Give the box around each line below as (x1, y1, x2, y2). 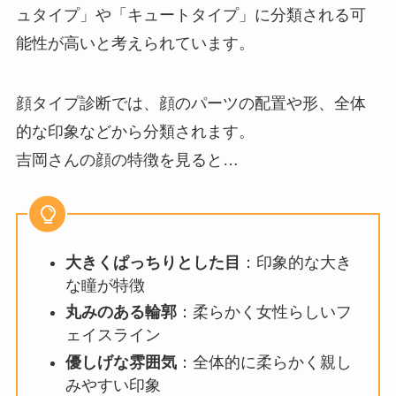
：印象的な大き (240, 253, 352, 271)
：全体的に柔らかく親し (176, 353, 352, 371)
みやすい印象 (65, 376, 161, 394)
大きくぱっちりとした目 (65, 253, 240, 271)
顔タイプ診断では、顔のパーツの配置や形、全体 (15, 94, 366, 112)
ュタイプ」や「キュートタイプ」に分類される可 (15, 5, 366, 24)
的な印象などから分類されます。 (15, 122, 255, 141)
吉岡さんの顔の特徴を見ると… (15, 150, 239, 169)
